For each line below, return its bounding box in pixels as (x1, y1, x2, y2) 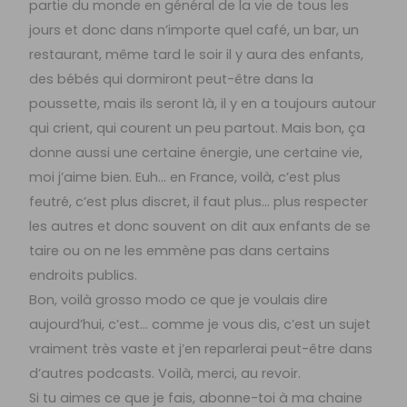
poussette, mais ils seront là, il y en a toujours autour (29, 94, 377, 114)
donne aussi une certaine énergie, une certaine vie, (29, 144, 363, 163)
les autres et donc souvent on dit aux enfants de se (29, 217, 372, 236)
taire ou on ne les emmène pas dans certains (29, 242, 331, 261)
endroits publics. (29, 266, 138, 285)
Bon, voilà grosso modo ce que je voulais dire (29, 291, 329, 310)
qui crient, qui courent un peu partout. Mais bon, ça (29, 119, 366, 138)
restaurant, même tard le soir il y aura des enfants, (29, 45, 364, 65)
